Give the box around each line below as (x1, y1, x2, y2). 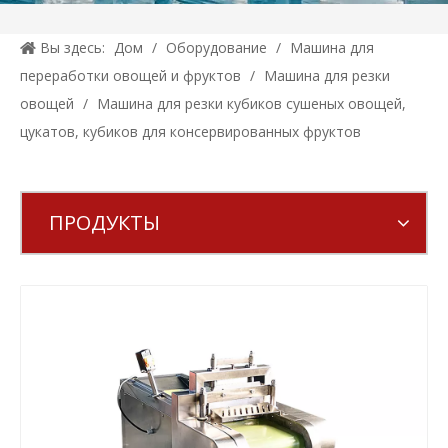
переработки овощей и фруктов (20, 66, 241, 85)
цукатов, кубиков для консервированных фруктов (20, 122, 361, 141)
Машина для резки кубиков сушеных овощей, (97, 94, 406, 113)
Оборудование (166, 38, 267, 57)
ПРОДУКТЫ (49, 209, 160, 236)
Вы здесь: (40, 38, 105, 57)
